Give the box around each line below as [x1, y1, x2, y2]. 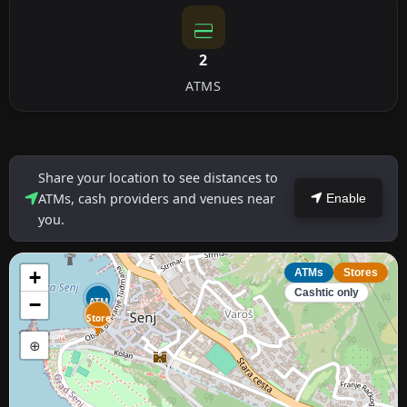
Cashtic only [294, 285, 359, 299]
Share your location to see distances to [38, 168, 278, 186]
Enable [323, 191, 366, 206]
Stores [343, 265, 378, 279]
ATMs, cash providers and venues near [38, 189, 275, 207]
